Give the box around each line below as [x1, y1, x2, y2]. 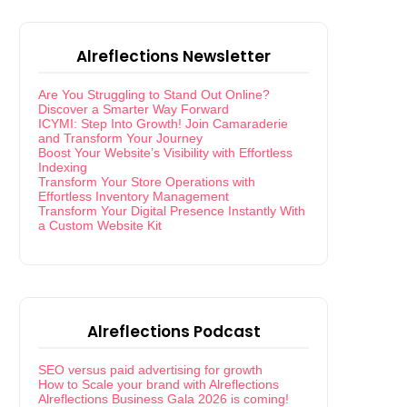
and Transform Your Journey [38, 131, 203, 145]
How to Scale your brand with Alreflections [38, 377, 279, 392]
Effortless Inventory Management [38, 189, 229, 203]
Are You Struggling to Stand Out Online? [38, 87, 270, 102]
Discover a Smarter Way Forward [38, 102, 229, 116]
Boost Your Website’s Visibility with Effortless [38, 145, 293, 160]
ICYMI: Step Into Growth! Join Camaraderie [38, 116, 288, 131]
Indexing [38, 160, 87, 174]
